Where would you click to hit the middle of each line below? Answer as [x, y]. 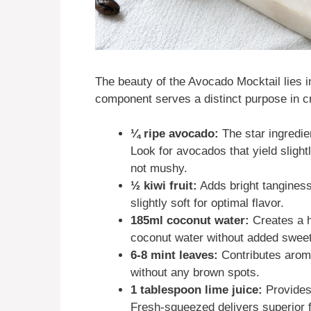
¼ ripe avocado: [175, 134]
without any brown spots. [195, 273]
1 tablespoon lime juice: [196, 290]
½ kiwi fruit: [164, 186]
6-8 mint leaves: [174, 255]
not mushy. [159, 169]
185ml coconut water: [190, 221]
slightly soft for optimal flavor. [207, 203]
